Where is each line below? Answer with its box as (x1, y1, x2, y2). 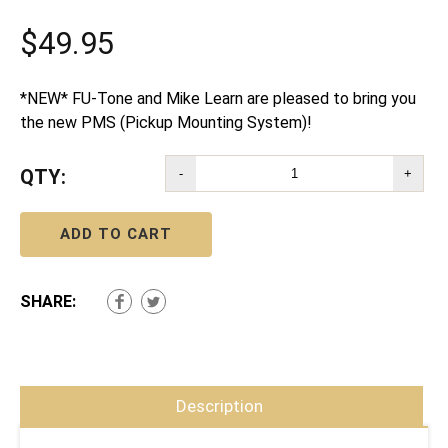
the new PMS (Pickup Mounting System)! (20, 113, 312, 133)
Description (175, 396, 263, 417)
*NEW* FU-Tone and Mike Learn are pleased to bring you (20, 89, 416, 109)
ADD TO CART (60, 225, 172, 244)
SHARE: (20, 292, 76, 312)
